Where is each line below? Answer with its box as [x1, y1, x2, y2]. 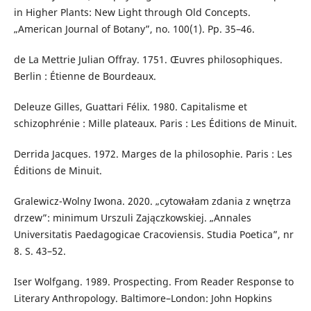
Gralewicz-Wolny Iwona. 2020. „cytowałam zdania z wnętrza [13, 194, 291, 208]
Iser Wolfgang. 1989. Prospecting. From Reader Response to [13, 275, 294, 289]
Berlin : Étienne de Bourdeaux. [13, 69, 156, 83]
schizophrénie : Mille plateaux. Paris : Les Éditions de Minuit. [13, 117, 297, 131]
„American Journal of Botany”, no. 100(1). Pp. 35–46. [13, 22, 255, 36]
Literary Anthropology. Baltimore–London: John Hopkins [13, 292, 272, 305]
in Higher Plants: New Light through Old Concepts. [13, 6, 251, 19]
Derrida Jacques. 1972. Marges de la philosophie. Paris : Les [13, 147, 292, 161]
